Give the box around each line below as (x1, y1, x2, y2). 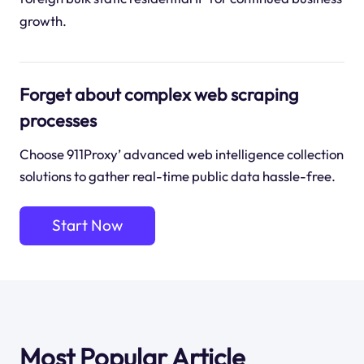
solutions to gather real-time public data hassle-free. (19, 167, 336, 185)
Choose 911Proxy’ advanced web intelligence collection (19, 145, 344, 163)
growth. (19, 11, 67, 29)
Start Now (52, 215, 123, 236)
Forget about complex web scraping (19, 83, 298, 106)
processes (19, 109, 97, 132)
